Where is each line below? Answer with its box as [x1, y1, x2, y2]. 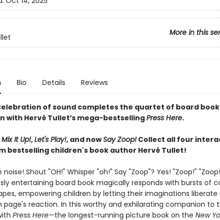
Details [42, 78, 65, 87]
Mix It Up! [1, 135, 31, 144]
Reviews [81, 78, 108, 87]
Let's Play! [34, 135, 66, 144]
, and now [66, 135, 103, 144]
